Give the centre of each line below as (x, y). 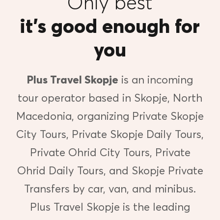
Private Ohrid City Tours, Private (110, 152)
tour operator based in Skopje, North (110, 97)
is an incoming (156, 79)
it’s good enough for (110, 25)
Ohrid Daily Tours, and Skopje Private (110, 170)
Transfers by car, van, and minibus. (110, 188)
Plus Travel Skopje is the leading (110, 206)
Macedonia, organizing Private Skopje (110, 116)
